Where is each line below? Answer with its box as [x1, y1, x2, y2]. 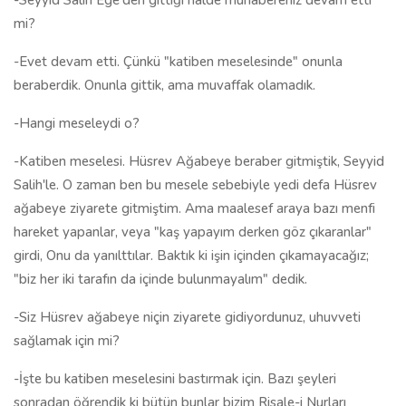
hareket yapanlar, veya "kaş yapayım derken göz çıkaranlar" [14, 223, 372, 241]
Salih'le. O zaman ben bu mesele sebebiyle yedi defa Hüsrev [14, 176, 377, 194]
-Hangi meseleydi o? [14, 114, 140, 132]
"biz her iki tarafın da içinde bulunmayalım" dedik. [14, 270, 307, 288]
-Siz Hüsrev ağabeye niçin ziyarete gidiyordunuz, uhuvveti [14, 308, 361, 326]
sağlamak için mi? [14, 332, 120, 350]
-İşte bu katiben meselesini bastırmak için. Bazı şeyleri [14, 370, 336, 388]
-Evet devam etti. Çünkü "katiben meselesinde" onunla [14, 53, 343, 71]
